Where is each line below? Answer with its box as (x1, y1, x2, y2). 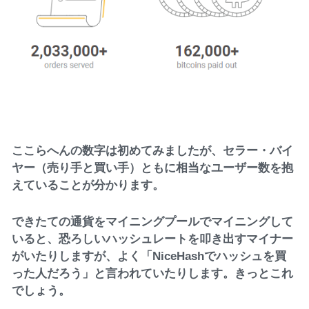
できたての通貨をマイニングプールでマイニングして (12, 215, 294, 229)
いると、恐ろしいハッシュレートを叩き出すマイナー (12, 232, 294, 246)
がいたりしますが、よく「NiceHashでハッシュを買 (12, 249, 287, 263)
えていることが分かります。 (12, 178, 165, 192)
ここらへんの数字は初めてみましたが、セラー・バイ (12, 143, 294, 158)
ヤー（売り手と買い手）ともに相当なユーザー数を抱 (12, 161, 294, 175)
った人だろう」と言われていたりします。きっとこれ (12, 266, 294, 281)
